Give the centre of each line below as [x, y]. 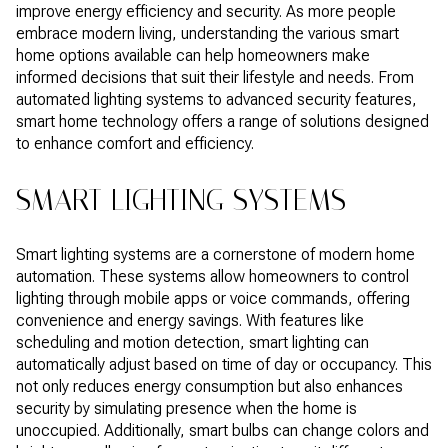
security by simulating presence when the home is [186, 409]
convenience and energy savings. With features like [190, 321]
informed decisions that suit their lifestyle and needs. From [215, 77]
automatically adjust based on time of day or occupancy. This [224, 365]
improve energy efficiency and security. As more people [206, 11]
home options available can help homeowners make [193, 55]
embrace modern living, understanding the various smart [207, 33]
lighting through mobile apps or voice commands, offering [213, 299]
